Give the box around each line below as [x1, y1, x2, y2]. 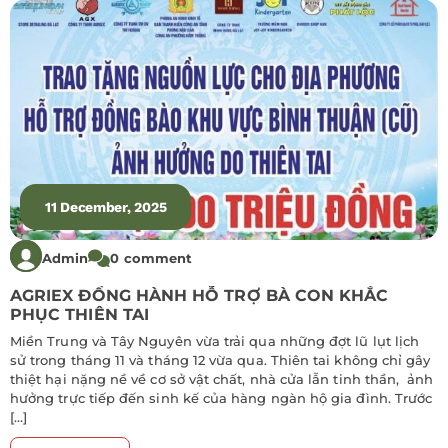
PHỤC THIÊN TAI [10, 304, 149, 324]
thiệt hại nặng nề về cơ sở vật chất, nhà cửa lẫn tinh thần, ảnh [10, 370, 434, 387]
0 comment [110, 250, 193, 267]
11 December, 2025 [45, 198, 167, 215]
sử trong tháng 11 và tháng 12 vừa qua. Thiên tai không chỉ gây [10, 351, 431, 368]
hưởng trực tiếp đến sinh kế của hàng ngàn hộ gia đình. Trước [10, 389, 433, 406]
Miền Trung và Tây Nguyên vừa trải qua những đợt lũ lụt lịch [10, 332, 420, 349]
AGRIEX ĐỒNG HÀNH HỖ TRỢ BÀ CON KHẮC [10, 285, 389, 305]
